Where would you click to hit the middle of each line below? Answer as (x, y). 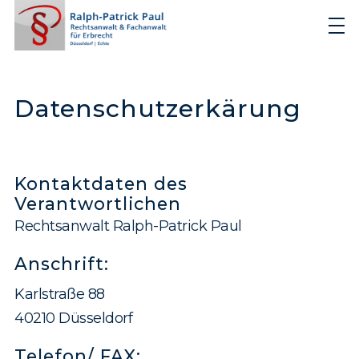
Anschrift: (62, 264)
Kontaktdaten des (101, 184)
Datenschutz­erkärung (158, 108)
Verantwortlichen (98, 204)
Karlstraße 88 (60, 294)
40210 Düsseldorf (73, 319)
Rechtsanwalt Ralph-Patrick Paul (128, 226)
